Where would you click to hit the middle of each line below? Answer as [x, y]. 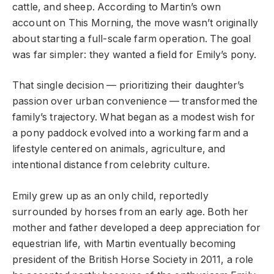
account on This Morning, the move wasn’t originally [135, 23]
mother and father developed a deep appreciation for [137, 228]
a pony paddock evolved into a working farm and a [131, 133]
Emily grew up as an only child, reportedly [110, 196]
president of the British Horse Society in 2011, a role [133, 259]
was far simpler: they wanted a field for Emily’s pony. [135, 54]
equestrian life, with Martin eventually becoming [124, 243]
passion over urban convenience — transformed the [135, 102]
